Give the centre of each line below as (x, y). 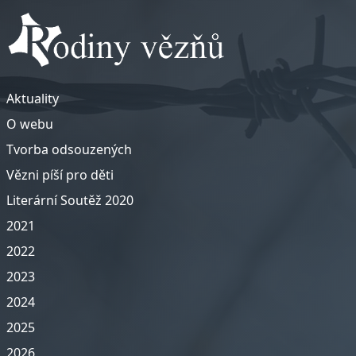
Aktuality (33, 98)
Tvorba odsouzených (69, 149)
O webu (30, 124)
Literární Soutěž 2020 (70, 200)
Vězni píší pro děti (60, 174)
